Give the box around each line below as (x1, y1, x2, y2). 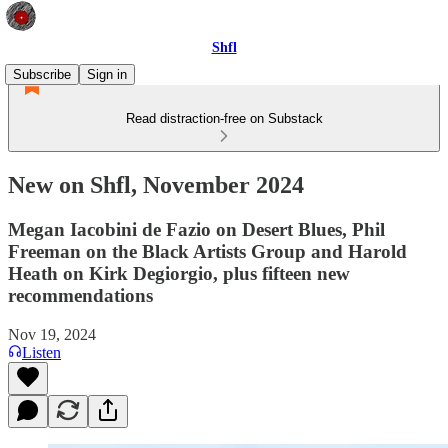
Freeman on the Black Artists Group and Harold (8, 240, 407, 262)
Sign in (87, 67, 127, 82)
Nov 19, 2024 (8, 325, 96, 343)
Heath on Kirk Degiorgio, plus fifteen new (8, 262, 350, 284)
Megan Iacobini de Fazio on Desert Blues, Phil (8, 218, 385, 240)
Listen (22, 343, 61, 361)
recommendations (8, 284, 153, 306)
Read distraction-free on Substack (125, 111, 323, 126)
